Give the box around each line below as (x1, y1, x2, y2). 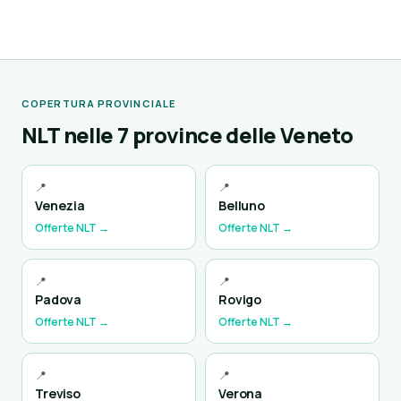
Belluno (218, 197, 266, 214)
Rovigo (218, 291, 262, 308)
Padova (35, 291, 82, 308)
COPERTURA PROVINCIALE (21, 97, 176, 110)
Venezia (35, 197, 86, 214)
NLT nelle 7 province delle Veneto (21, 120, 354, 149)
